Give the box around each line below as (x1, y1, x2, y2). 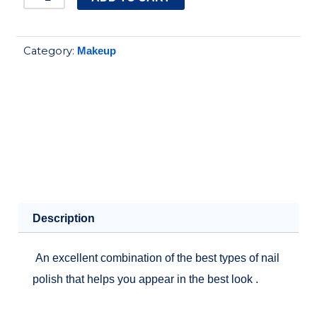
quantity (22, 115, 71, 129)
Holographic (22, 8, 96, 23)
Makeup (76, 45, 116, 57)
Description (33, 211, 96, 224)
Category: (23, 45, 74, 58)
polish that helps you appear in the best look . (33, 272, 259, 285)
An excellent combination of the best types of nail (33, 250, 280, 264)
